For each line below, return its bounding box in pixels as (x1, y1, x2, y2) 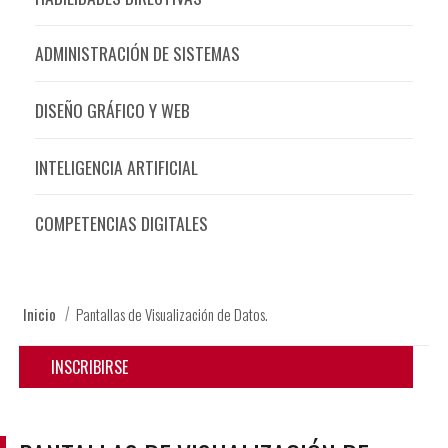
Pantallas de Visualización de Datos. (73, 303, 269, 326)
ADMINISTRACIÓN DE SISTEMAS (34, 40, 240, 67)
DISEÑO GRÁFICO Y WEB (34, 97, 190, 124)
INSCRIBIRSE (51, 355, 129, 380)
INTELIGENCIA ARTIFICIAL (34, 153, 198, 180)
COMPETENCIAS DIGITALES (34, 210, 208, 237)
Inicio (23, 303, 57, 326)
